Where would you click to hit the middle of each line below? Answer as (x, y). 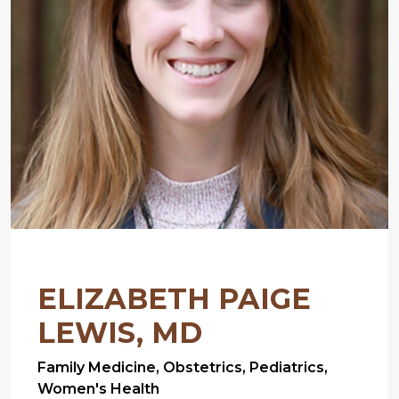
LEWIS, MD (120, 332)
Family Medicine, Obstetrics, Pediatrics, (183, 367)
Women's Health (98, 388)
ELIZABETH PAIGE (174, 298)
